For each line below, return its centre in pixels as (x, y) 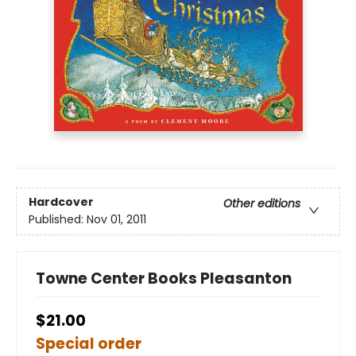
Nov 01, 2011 (116, 220)
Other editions (262, 204)
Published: (58, 220)
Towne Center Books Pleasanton (164, 279)
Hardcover (61, 202)
